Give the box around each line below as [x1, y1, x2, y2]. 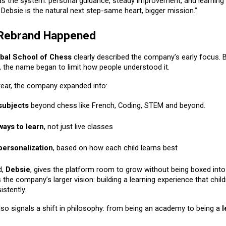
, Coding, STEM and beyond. [115, 101, 205, 110]
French [92, 101, 115, 110]
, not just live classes [44, 122, 113, 132]
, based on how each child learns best [53, 143, 178, 153]
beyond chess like [29, 101, 92, 110]
